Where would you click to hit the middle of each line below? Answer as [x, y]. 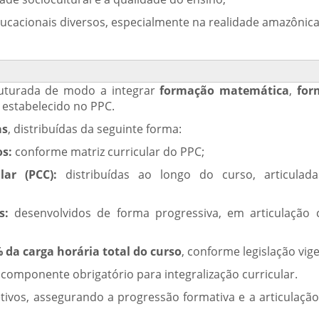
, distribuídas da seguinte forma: [95, 129]
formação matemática [225, 90]
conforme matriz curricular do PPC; [108, 152]
